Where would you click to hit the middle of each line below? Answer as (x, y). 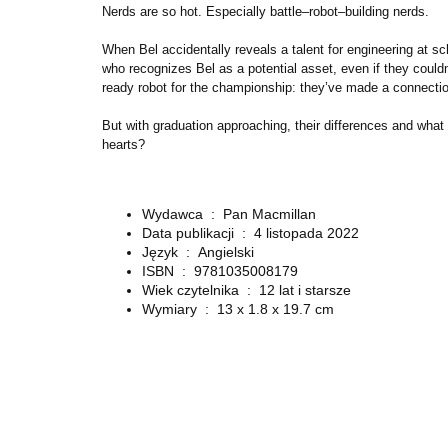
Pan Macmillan (269, 213)
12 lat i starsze (305, 289)
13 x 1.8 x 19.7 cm (275, 308)
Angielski (226, 251)
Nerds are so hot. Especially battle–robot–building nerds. (265, 11)
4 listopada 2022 (306, 232)
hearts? (123, 144)
